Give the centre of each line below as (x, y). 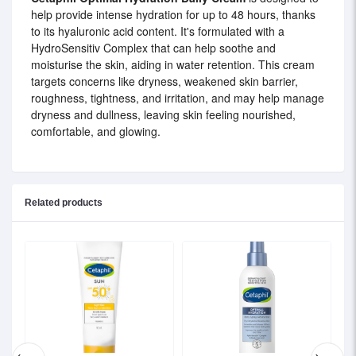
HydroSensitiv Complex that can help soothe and (153, 48)
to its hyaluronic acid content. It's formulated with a (158, 31)
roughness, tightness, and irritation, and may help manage (178, 98)
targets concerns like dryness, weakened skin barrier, (164, 81)
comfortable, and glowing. (96, 132)
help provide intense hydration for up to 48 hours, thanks (173, 15)
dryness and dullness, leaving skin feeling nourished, (163, 115)
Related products (64, 203)
